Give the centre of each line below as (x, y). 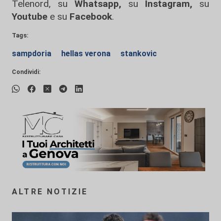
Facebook (91, 17)
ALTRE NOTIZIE (50, 192)
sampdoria (33, 54)
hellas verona (87, 54)
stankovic (139, 54)
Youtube (30, 17)
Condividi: (26, 72)
